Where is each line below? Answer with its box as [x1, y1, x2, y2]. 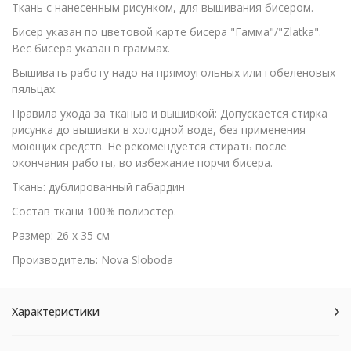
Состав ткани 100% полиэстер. [12, 204, 176, 219]
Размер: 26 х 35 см [12, 228, 110, 243]
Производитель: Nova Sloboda [12, 252, 173, 267]
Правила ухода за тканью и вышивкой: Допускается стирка [12, 106, 327, 121]
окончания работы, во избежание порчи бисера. [12, 155, 273, 170]
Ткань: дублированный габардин [12, 179, 185, 194]
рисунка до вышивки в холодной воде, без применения [12, 122, 306, 137]
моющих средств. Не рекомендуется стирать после [12, 139, 287, 154]
